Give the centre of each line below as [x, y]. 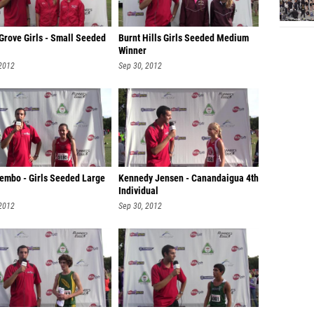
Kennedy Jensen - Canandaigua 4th [189, 178]
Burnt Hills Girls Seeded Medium [184, 38]
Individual [138, 191]
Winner [132, 51]
